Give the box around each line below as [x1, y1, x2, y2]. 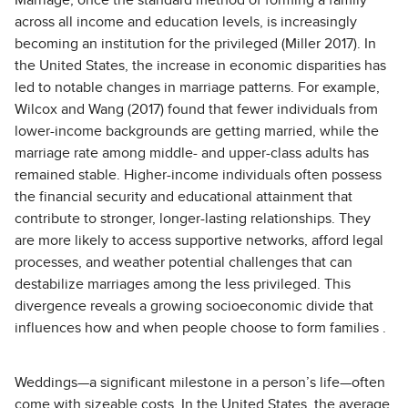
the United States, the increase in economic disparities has [15, 58, 386, 73]
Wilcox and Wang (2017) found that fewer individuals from [15, 102, 378, 117]
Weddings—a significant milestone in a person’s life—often [15, 375, 385, 390]
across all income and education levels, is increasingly [15, 15, 357, 29]
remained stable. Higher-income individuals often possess [15, 168, 382, 182]
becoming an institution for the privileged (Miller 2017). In [15, 36, 376, 51]
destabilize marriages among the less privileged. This [15, 277, 351, 291]
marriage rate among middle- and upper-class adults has [15, 146, 369, 160]
